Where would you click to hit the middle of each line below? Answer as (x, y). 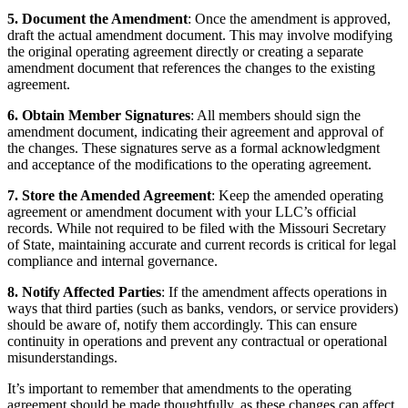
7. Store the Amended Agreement (109, 195)
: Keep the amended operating (297, 195)
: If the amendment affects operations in (274, 291)
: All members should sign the (275, 115)
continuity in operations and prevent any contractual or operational (197, 341)
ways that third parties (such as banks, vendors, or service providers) (203, 308)
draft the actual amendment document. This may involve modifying (200, 35)
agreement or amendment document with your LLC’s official (182, 211)
